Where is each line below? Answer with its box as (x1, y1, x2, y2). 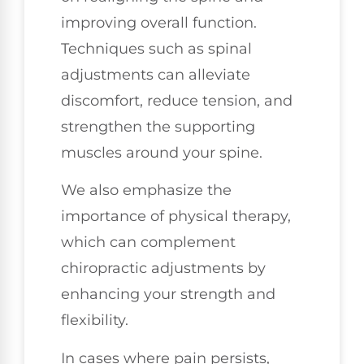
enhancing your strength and (61, 285, 275, 304)
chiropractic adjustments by (61, 259, 266, 278)
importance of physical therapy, (61, 207, 291, 226)
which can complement (61, 233, 236, 252)
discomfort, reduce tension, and (61, 91, 292, 110)
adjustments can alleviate (61, 65, 250, 84)
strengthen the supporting (61, 117, 255, 136)
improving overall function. (61, 13, 257, 32)
